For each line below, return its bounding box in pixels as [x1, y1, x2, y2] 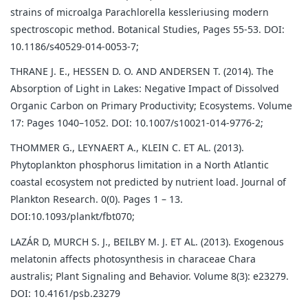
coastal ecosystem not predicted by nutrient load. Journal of [10, 175, 286, 189]
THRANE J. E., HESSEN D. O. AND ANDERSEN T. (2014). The [10, 65, 274, 78]
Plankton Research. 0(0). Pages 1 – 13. [10, 192, 183, 206]
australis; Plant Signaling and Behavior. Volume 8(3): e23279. [10, 269, 289, 283]
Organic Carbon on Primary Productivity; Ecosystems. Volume [10, 99, 292, 113]
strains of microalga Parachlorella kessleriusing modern [10, 5, 269, 19]
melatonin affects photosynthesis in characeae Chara [10, 252, 256, 265]
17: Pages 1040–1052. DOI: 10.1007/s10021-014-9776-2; [10, 116, 263, 130]
